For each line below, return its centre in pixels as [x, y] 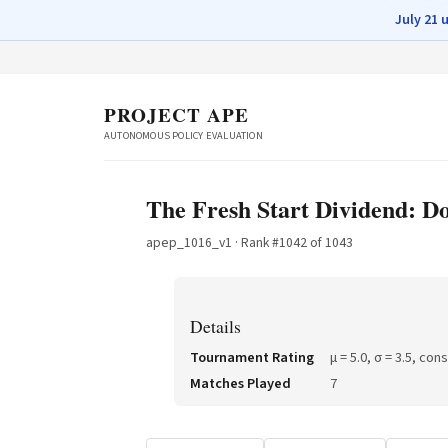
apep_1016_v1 [189, 243]
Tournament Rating [252, 358]
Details [215, 326]
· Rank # [255, 243]
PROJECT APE [176, 114]
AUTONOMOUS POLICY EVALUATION [183, 136]
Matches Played [240, 384]
